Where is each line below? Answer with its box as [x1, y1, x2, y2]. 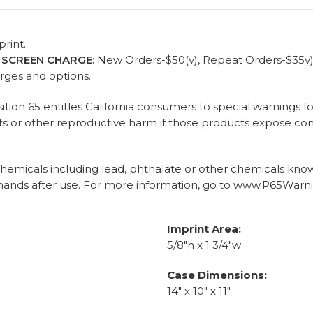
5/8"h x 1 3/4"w [167, 238, 241, 252]
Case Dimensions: [167, 268, 267, 282]
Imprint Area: [167, 222, 241, 235]
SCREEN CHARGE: [1, 53, 97, 66]
